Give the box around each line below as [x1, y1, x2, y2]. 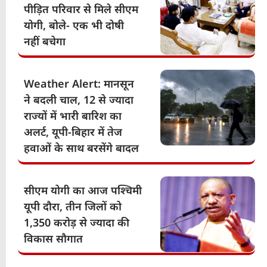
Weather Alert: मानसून [24, 76, 134, 91]
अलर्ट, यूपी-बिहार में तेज [24, 124, 122, 139]
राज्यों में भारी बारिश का [24, 108, 122, 123]
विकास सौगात [24, 231, 83, 246]
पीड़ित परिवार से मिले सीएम [24, 1, 138, 16]
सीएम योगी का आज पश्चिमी [24, 182, 142, 197]
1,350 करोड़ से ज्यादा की [24, 215, 129, 229]
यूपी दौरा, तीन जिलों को [24, 198, 122, 213]
